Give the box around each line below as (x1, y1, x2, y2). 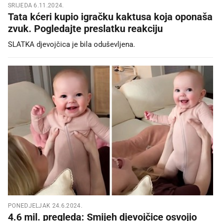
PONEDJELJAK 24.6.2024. (8, 202, 82, 209)
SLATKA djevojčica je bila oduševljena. (8, 40, 135, 49)
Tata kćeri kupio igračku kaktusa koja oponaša (8, 11, 213, 23)
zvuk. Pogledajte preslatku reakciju (8, 23, 163, 35)
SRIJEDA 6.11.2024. (8, 2, 64, 9)
